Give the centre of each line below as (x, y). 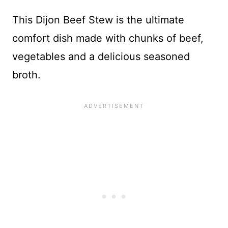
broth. (26, 75)
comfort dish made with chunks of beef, (108, 38)
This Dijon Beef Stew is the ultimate (98, 20)
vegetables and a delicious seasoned (101, 56)
